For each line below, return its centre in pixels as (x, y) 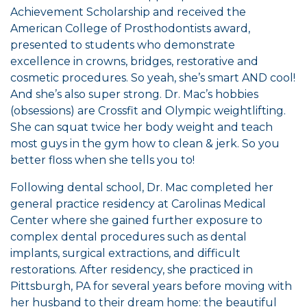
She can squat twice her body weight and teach (142, 127)
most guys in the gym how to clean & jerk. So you (145, 144)
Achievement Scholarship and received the (128, 12)
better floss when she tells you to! (102, 160)
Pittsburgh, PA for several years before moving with (151, 286)
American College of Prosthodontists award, (130, 28)
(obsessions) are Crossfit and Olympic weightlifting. (148, 111)
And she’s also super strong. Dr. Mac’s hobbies (134, 94)
